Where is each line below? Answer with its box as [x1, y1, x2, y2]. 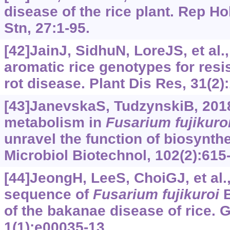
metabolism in [4, 114, 106, 131]
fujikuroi [162, 186, 219, 203]
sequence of [4, 186, 93, 203]
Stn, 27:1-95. [4, 20, 90, 36]
